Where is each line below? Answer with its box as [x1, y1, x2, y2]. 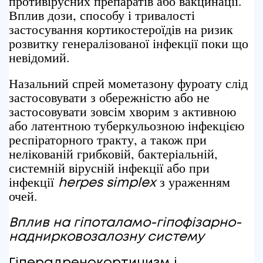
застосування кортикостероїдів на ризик [9, 21, 233, 38]
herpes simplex [58, 177, 156, 189]
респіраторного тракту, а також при [9, 131, 207, 148]
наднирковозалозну [9, 231, 147, 243]
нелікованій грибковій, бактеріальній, [9, 145, 218, 162]
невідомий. [9, 49, 70, 66]
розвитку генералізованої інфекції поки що [9, 35, 248, 52]
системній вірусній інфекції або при [9, 159, 210, 176]
